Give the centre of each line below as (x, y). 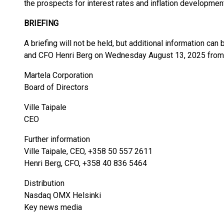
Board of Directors (56, 87)
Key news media (53, 207)
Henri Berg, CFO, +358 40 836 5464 (85, 163)
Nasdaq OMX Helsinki (62, 195)
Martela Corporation (58, 75)
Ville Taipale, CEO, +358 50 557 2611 (88, 151)
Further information (57, 139)
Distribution (44, 183)
